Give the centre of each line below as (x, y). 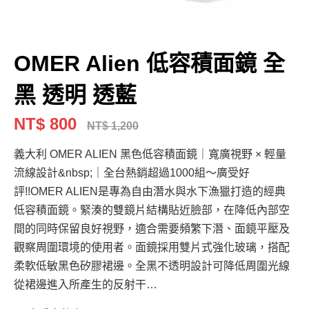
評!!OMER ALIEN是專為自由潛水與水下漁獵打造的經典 (150, 192)
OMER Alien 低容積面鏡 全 (149, 64)
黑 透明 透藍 (75, 96)
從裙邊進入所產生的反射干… (86, 285)
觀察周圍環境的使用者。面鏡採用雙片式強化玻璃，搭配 (152, 248)
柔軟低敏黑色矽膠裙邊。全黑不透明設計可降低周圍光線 (152, 266)
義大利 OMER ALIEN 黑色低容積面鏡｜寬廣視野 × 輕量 (150, 154)
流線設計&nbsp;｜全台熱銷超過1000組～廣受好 (132, 173)
